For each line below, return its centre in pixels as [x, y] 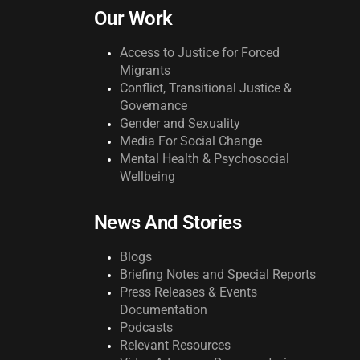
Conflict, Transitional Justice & [206, 88]
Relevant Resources [175, 345]
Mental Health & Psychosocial [205, 159]
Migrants [145, 70]
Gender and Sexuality [180, 123]
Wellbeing [147, 176]
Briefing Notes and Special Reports [218, 274]
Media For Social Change [191, 141]
